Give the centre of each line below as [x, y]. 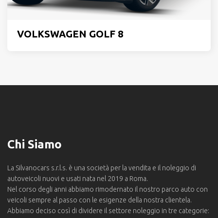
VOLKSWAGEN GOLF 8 [70, 34]
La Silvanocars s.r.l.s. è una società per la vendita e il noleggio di [102, 168]
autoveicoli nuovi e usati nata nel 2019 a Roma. [78, 179]
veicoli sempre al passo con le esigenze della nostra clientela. [100, 200]
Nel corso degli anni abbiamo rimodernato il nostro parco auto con [108, 189]
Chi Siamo [35, 144]
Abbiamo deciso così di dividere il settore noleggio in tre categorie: [108, 211]
